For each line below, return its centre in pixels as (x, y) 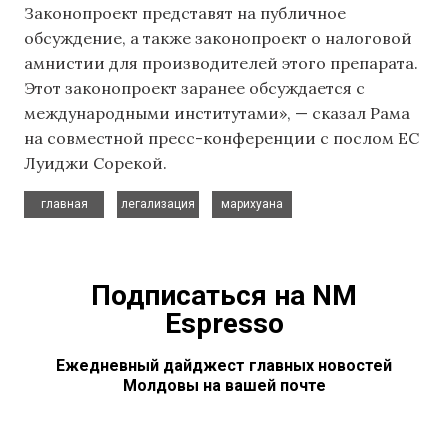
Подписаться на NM (224, 295)
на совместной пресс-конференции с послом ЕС (221, 138)
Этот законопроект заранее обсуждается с (194, 88)
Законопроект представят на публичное (185, 13)
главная (64, 203)
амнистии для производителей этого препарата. (221, 63)
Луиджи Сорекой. (95, 163)
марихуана (252, 203)
